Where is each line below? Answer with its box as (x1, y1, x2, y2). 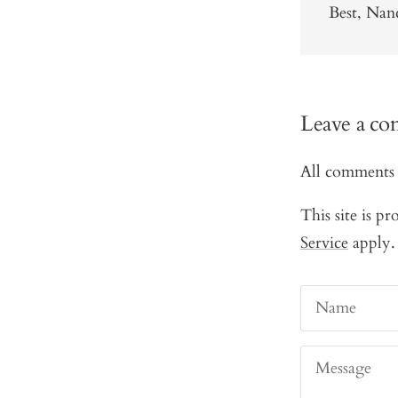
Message (315, 357, 371, 380)
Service (300, 232, 348, 255)
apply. (348, 232, 395, 255)
